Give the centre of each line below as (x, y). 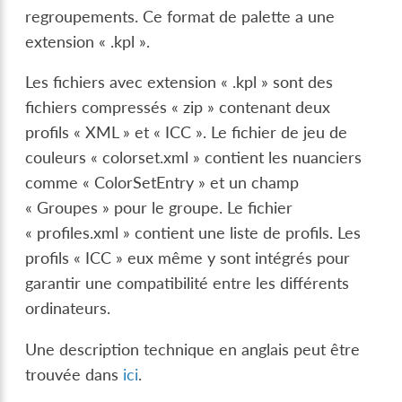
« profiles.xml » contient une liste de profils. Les (193, 233)
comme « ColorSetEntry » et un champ (162, 183)
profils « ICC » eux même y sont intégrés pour (188, 258)
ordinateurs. (68, 309)
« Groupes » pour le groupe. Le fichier (159, 208)
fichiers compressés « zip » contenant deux (178, 108)
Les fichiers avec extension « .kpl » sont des (179, 83)
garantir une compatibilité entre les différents (188, 284)
